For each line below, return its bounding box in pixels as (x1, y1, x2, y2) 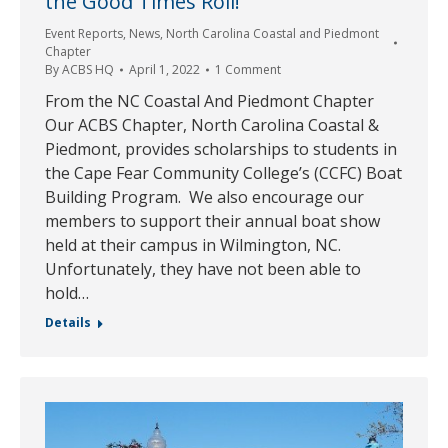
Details (45, 314, 91, 331)
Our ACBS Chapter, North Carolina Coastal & (45, 114, 379, 136)
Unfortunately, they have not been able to (45, 258, 361, 280)
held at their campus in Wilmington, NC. (45, 234, 345, 256)
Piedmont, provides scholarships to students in (45, 138, 397, 160)
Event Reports (45, 25, 123, 42)
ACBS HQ (62, 61, 114, 78)
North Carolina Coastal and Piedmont (166, 25, 379, 42)
